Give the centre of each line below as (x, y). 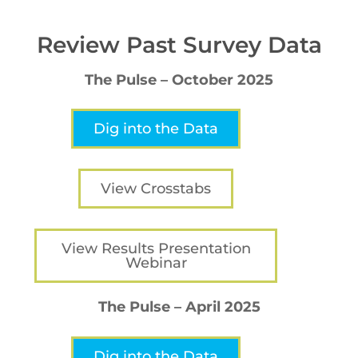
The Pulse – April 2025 (179, 307)
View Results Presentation (156, 249)
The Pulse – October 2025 (179, 80)
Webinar (156, 263)
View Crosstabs (156, 189)
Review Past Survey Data (179, 44)
